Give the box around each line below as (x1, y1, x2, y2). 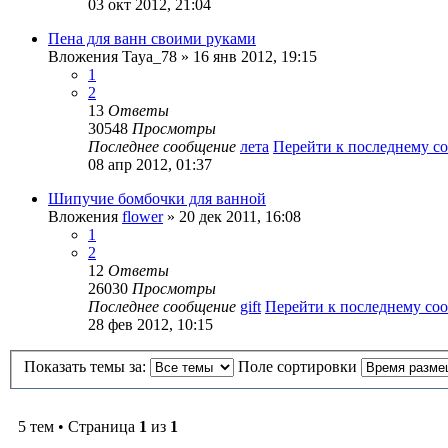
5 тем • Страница (18, 418, 139, 436)
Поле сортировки (238, 358, 361, 376)
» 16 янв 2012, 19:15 (177, 47, 317, 65)
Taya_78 (122, 47, 177, 65)
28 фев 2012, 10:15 (88, 315, 213, 333)
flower (122, 207, 163, 225)
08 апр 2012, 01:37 (88, 155, 212, 173)
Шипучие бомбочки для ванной (48, 189, 266, 207)
